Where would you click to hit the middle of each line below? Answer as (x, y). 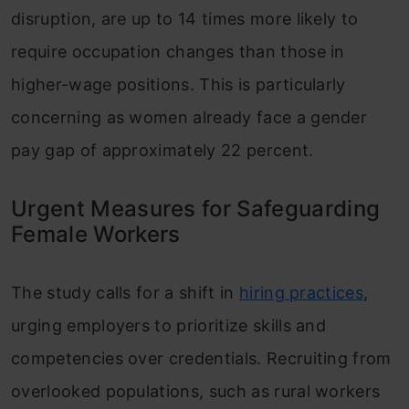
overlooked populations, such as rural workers (196, 391)
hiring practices (301, 293)
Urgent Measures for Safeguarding (196, 209)
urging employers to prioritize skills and (169, 325)
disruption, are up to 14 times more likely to (185, 19)
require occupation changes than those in (178, 52)
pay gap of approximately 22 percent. (163, 150)
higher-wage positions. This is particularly (178, 84)
